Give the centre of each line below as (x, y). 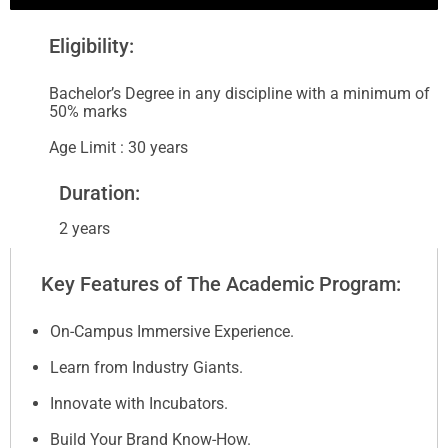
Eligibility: (91, 46)
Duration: (99, 193)
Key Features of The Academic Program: (221, 284)
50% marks (88, 111)
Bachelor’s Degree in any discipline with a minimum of (239, 93)
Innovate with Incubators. (139, 403)
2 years (84, 228)
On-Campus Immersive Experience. (172, 331)
